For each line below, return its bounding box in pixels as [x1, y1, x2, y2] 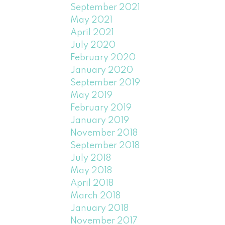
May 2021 [70, 15, 113, 25]
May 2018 [70, 166, 113, 175]
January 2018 [70, 203, 129, 213]
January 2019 [70, 116, 130, 125]
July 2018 [70, 153, 111, 163]
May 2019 [70, 90, 113, 100]
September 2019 [70, 78, 141, 87]
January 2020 [70, 65, 134, 75]
